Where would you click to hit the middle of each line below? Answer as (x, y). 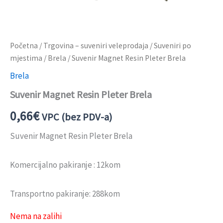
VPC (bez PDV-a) (77, 117)
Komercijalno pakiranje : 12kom (65, 165)
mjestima (26, 58)
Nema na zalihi (36, 216)
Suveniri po (172, 45)
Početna (24, 45)
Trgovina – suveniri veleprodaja (96, 45)
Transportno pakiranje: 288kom (65, 193)
